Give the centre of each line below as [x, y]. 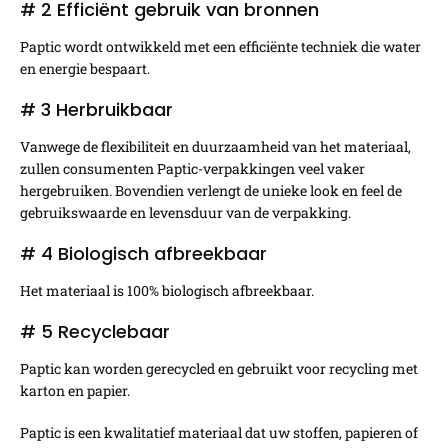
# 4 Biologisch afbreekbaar [143, 253]
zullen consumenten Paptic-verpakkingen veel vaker [192, 168]
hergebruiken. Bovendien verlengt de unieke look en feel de [211, 190]
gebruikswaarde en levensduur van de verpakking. [185, 212]
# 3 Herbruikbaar [96, 109]
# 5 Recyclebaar [95, 331]
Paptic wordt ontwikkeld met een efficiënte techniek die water [220, 46]
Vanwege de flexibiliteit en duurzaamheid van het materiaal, [215, 146]
